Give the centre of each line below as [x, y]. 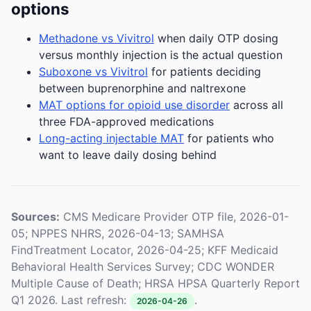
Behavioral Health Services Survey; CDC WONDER [143, 266]
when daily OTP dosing [216, 38]
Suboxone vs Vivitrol [93, 71]
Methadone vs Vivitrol [96, 38]
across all [257, 104]
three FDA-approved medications [126, 121]
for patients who [229, 138]
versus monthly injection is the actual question [161, 54]
